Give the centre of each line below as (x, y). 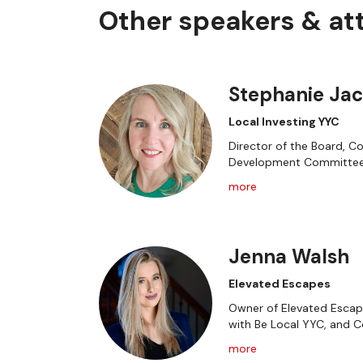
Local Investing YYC (284, 122)
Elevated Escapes (280, 284)
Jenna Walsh (289, 256)
